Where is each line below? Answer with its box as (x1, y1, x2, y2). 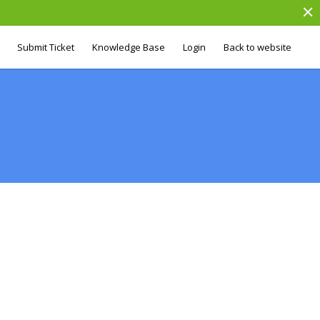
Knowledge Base (92, 41, 165, 54)
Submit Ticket (17, 41, 74, 54)
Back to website (224, 41, 291, 54)
